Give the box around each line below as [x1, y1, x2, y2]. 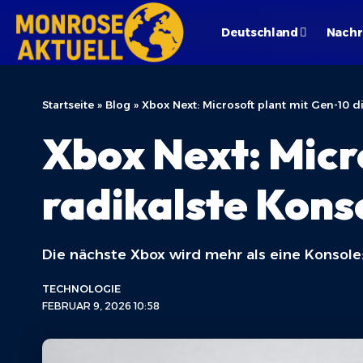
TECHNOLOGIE [42, 283, 121, 295]
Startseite [42, 98, 94, 111]
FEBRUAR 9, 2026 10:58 [42, 300, 160, 312]
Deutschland [220, 24, 298, 40]
